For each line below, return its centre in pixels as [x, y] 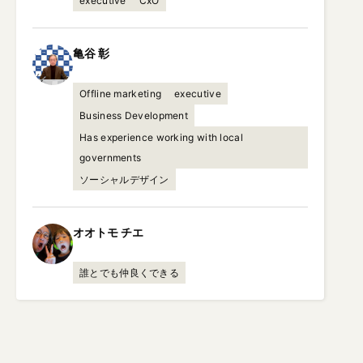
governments [111, 158]
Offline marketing [121, 94]
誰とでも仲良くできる [129, 273]
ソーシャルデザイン [124, 179]
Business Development [134, 115]
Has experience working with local [161, 137]
